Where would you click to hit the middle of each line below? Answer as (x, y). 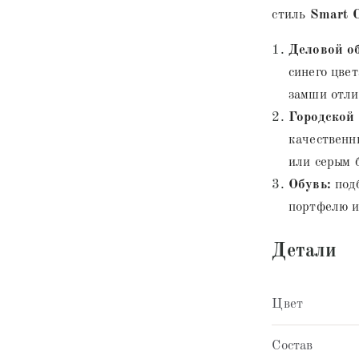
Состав (292, 345)
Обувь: (309, 184)
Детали (305, 251)
